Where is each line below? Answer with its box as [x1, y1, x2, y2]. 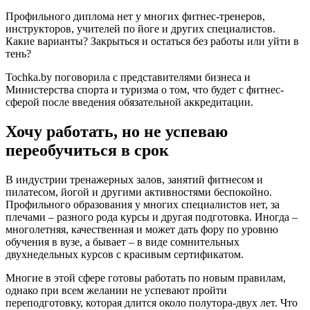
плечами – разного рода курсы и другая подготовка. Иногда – [6, 210, 298, 223]
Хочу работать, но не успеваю [6, 122, 228, 140]
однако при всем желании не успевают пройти [6, 284, 227, 296]
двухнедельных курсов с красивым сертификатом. [6, 248, 244, 260]
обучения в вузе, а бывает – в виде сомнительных [6, 235, 239, 248]
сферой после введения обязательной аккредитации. [6, 95, 253, 108]
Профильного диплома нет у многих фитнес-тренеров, [6, 10, 265, 22]
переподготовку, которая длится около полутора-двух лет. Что [6, 296, 298, 309]
